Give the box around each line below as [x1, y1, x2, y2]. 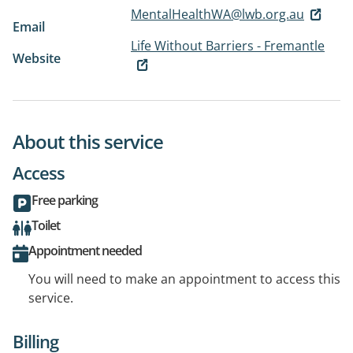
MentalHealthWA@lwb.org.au [131, 5, 304, 23]
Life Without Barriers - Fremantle [131, 36, 325, 54]
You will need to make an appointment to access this [28, 270, 340, 288]
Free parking [32, 191, 98, 210]
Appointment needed [28, 242, 142, 260]
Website [13, 49, 61, 67]
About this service [13, 128, 163, 155]
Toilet [32, 217, 60, 235]
